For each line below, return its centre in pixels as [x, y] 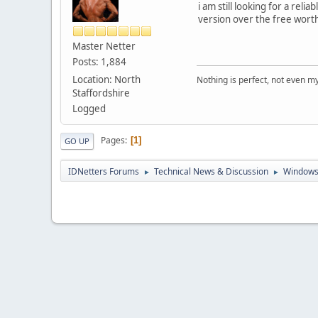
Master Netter [104, 46]
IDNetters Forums [104, 171]
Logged [89, 108]
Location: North [106, 79]
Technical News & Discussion [211, 171]
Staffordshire [101, 93]
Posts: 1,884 [99, 61]
